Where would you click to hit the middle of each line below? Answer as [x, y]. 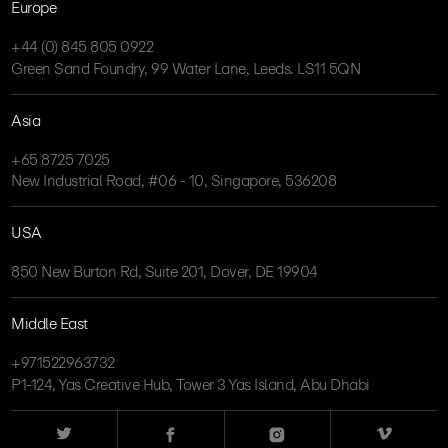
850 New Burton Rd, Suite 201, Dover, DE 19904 [164, 272]
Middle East [49, 324]
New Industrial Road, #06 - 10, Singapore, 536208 [173, 181]
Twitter [71, 425]
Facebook [190, 425]
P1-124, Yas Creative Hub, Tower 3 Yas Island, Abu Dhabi [190, 384]
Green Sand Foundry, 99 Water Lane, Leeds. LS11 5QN [185, 68]
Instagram [293, 425]
